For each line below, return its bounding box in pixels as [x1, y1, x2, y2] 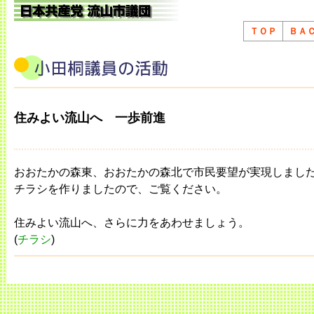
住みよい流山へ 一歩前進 [14, 111, 165, 125]
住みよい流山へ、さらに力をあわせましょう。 [14, 217, 250, 228]
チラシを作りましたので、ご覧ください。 [14, 183, 227, 195]
